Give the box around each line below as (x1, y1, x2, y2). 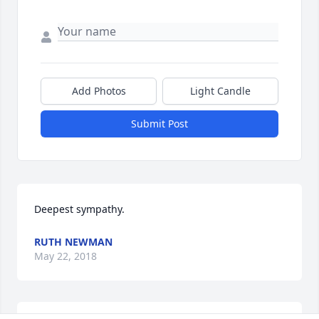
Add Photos (71, 84, 126, 98)
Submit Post (131, 117, 188, 131)
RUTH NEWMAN (34, 235, 113, 249)
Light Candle (190, 84, 251, 98)
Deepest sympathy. (34, 202, 125, 216)
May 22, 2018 (34, 249, 97, 263)
